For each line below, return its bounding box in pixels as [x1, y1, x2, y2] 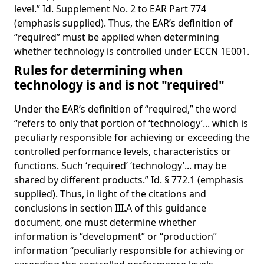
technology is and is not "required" [14, 77, 225, 93]
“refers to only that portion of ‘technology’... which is [14, 117, 248, 130]
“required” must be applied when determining [14, 31, 219, 44]
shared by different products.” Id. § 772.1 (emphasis [14, 173, 243, 186]
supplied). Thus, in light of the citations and [14, 187, 206, 200]
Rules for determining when [14, 62, 183, 78]
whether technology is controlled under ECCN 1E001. [14, 45, 249, 58]
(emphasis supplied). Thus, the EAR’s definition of [14, 16, 233, 29]
